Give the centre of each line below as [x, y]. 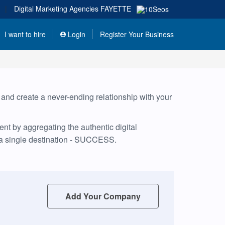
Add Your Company [103, 196]
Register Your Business [137, 34]
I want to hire [25, 34]
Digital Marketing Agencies [57, 9]
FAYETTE [116, 9]
